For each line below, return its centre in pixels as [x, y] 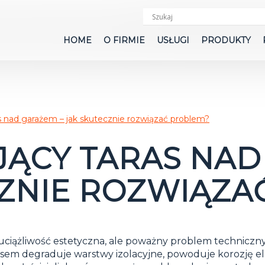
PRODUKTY [226, 40]
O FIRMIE [124, 40]
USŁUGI [173, 40]
